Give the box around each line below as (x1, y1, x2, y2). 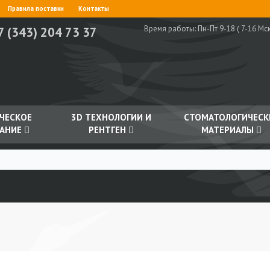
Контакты (78, 4, 109, 13)
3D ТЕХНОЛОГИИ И (71, 111, 151, 123)
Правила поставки (8, 4, 64, 13)
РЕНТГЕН (88, 124, 128, 136)
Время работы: (144, 24, 198, 34)
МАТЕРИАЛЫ (201, 124, 256, 136)
